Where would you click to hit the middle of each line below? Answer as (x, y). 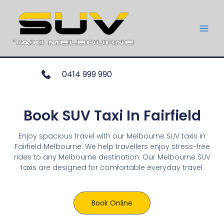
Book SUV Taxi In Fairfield (112, 115)
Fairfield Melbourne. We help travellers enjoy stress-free (112, 146)
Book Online (112, 203)
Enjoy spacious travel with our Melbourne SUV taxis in (112, 136)
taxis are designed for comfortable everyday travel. (112, 167)
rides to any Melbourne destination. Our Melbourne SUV (112, 157)
